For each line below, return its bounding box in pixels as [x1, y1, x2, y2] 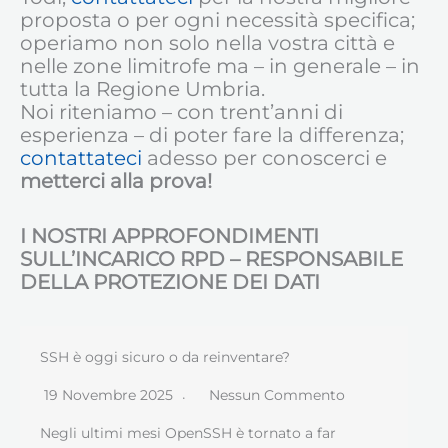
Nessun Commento [209, 386, 345, 405]
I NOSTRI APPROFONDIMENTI [20, 224, 319, 249]
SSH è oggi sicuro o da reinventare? [40, 349, 290, 366]
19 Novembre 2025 [44, 386, 177, 405]
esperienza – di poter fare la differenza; [20, 123, 404, 148]
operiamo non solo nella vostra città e [20, 31, 395, 56]
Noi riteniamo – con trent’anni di [20, 100, 343, 125]
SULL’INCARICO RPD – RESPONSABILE [20, 247, 403, 272]
